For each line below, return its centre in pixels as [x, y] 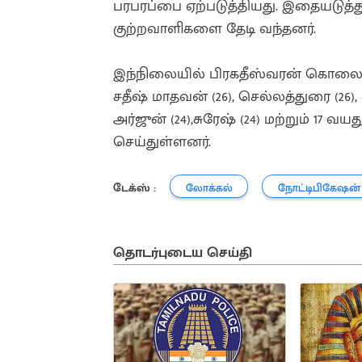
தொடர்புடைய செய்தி [183, 253]
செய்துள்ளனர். [162, 141]
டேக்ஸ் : [135, 187]
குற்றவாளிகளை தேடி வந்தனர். [217, 28]
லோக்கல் [209, 188]
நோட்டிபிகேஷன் [319, 188]
